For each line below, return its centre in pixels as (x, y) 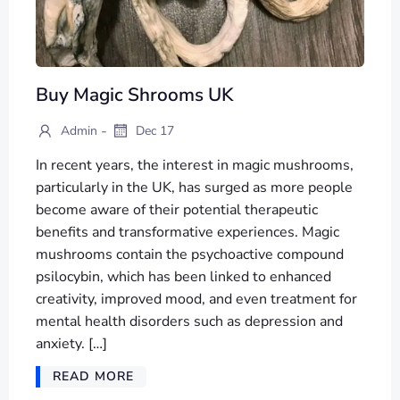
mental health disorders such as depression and (189, 322)
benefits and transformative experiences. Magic (187, 233)
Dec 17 (153, 131)
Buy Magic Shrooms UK (134, 94)
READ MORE (93, 377)
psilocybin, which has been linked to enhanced (183, 277)
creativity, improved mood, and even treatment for (196, 300)
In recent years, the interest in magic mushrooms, (195, 166)
